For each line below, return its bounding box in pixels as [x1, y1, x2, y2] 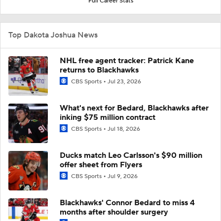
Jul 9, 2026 [108, 172, 138, 180]
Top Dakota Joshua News [8, 30, 98, 40]
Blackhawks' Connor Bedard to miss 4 [60, 197, 195, 208]
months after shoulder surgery [60, 207, 168, 217]
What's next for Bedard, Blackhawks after [60, 103, 209, 113]
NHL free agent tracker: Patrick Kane [60, 55, 194, 66]
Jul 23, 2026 [108, 77, 141, 85]
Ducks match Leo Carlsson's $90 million [60, 150, 202, 160]
